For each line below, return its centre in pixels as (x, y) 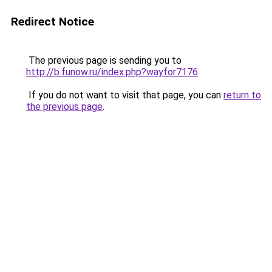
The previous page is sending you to (104, 60)
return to (242, 95)
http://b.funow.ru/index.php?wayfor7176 (112, 72)
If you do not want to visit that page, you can (125, 95)
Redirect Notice (53, 22)
